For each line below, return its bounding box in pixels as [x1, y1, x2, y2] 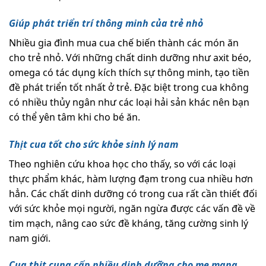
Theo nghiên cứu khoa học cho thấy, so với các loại [9, 157, 236, 170]
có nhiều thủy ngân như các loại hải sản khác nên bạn [9, 95, 249, 109]
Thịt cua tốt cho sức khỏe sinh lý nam [9, 137, 178, 151]
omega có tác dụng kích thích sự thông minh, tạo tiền [9, 65, 249, 79]
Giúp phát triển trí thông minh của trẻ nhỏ [9, 16, 203, 30]
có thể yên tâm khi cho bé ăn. [9, 110, 142, 123]
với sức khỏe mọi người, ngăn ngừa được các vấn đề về [9, 201, 255, 215]
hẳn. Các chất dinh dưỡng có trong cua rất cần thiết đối [9, 186, 257, 200]
